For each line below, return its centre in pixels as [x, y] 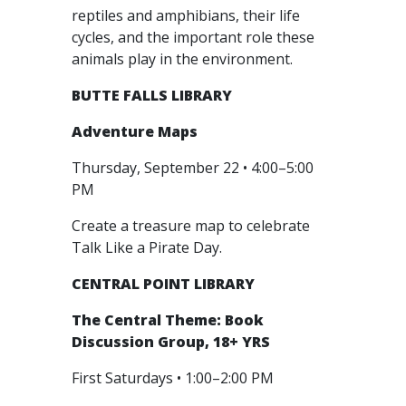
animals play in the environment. [184, 59]
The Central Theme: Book [168, 320]
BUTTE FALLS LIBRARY [152, 95]
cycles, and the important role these [193, 37]
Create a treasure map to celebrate [191, 226]
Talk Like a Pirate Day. [149, 247]
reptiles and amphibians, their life [186, 15]
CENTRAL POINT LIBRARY [163, 284]
